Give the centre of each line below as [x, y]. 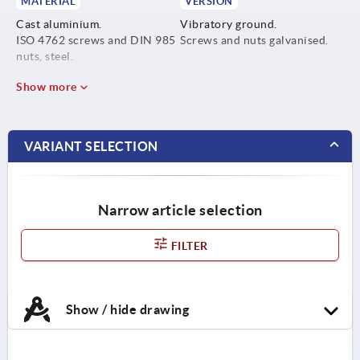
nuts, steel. [45, 56]
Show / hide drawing [126, 309]
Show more [48, 86]
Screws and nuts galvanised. [254, 40]
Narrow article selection [180, 210]
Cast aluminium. [59, 24]
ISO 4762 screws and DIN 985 [96, 40]
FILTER [188, 245]
